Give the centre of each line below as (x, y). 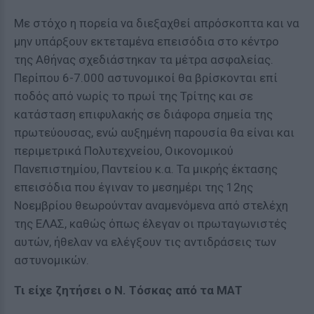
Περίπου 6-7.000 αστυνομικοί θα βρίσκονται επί (146, 78)
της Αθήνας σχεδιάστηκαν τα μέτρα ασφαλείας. (144, 60)
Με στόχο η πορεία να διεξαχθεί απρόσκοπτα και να (157, 23)
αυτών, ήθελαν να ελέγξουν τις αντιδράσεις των (145, 242)
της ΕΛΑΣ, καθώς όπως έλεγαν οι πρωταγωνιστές (150, 224)
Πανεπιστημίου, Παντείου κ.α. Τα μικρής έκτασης (146, 169)
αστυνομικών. (52, 260)
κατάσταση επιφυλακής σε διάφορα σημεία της (143, 114)
